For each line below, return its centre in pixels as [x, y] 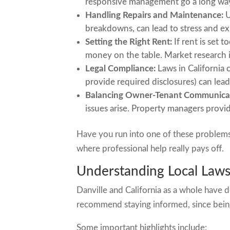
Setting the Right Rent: [129, 42]
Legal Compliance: [121, 69]
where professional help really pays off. [150, 149]
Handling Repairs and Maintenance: [155, 15]
